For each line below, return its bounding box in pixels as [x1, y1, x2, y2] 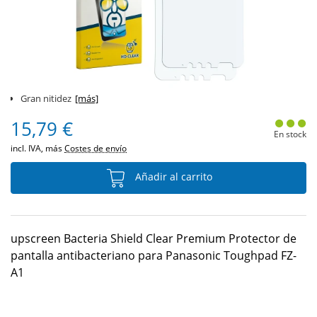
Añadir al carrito [132, 170, 212, 184]
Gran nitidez [21, 92, 71, 105]
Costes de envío [64, 142, 127, 154]
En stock [273, 128, 306, 140]
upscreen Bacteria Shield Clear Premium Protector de [11, 231, 296, 246]
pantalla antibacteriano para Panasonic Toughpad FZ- [11, 248, 296, 263]
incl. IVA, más [11, 142, 64, 154]
